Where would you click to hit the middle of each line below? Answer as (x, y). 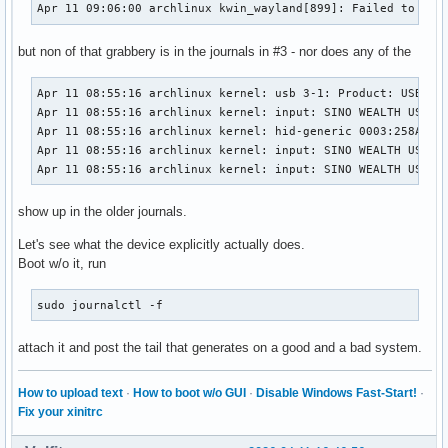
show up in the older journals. (102, 211)
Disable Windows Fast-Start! (336, 392)
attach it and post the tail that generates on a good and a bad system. (220, 347)
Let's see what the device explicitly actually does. (161, 244)
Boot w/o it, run (62, 263)
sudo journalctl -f (100, 304)
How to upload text (70, 392)
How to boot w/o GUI (189, 392)
